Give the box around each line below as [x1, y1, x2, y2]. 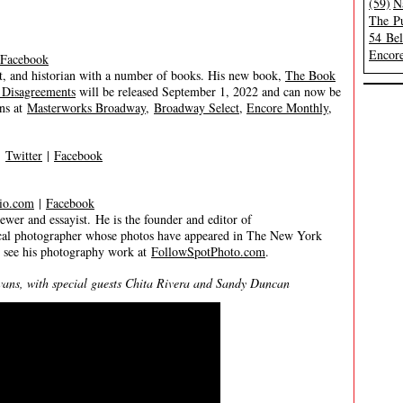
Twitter [5, 147, 42, 164]
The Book [285, 67, 336, 84]
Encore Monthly [246, 99, 328, 116]
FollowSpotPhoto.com [151, 243, 265, 260]
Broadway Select [154, 99, 239, 116]
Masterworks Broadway [27, 99, 146, 116]
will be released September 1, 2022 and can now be [76, 83, 341, 100]
